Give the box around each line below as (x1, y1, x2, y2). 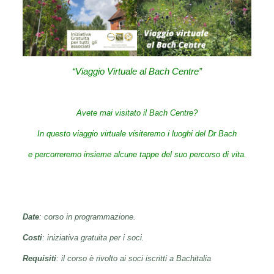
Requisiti (22, 254, 56, 264)
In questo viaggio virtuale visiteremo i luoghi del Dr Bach (37, 129, 237, 139)
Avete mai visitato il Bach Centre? (76, 108, 198, 118)
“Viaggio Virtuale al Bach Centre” (72, 66, 202, 77)
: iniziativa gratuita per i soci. (42, 233, 144, 243)
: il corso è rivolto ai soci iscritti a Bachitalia (56, 254, 211, 264)
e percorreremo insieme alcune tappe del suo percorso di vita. (28, 150, 246, 160)
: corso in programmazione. (39, 212, 136, 222)
